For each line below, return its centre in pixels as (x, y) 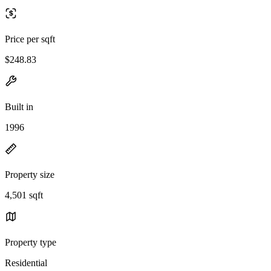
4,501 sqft (24, 195)
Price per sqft (30, 39)
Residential (26, 263)
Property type (31, 242)
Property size (30, 174)
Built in (19, 106)
